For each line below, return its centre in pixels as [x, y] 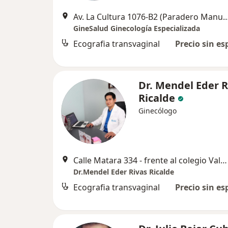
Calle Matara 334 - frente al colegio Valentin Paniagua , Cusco [224, 160]
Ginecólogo [158, 111]
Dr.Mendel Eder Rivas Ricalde [124, 172]
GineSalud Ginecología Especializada [137, 28]
